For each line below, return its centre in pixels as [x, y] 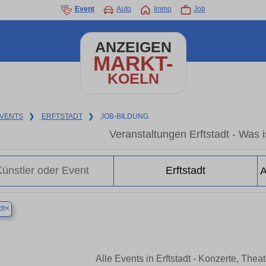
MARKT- [133, 63]
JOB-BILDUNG [125, 116]
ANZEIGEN [133, 47]
